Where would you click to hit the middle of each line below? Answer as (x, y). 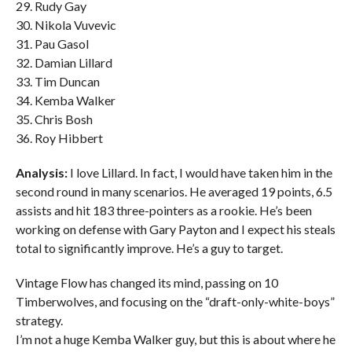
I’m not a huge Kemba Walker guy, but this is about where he (175, 339)
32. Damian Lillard (64, 62)
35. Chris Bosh (54, 119)
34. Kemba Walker (65, 100)
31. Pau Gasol (52, 44)
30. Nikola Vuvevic (66, 25)
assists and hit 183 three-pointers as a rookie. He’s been (163, 210)
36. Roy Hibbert (59, 138)
